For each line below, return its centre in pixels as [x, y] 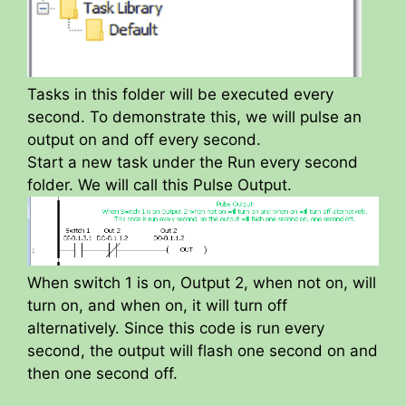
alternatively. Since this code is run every [176, 328]
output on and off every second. [144, 139]
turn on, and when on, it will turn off [157, 305]
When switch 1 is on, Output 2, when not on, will [202, 282]
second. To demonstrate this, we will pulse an [194, 116]
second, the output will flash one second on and [203, 350]
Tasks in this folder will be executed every [180, 94]
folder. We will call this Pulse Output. [159, 184]
